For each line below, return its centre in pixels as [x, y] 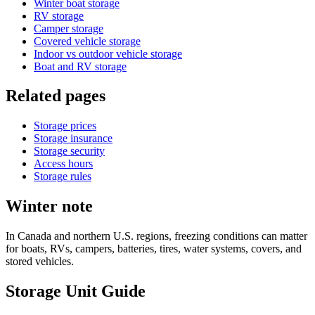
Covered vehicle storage [87, 41]
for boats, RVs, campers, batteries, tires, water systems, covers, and [154, 249]
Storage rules [63, 176]
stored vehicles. [40, 262]
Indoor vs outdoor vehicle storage [108, 53]
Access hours [63, 164]
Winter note [49, 206]
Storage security [69, 151]
